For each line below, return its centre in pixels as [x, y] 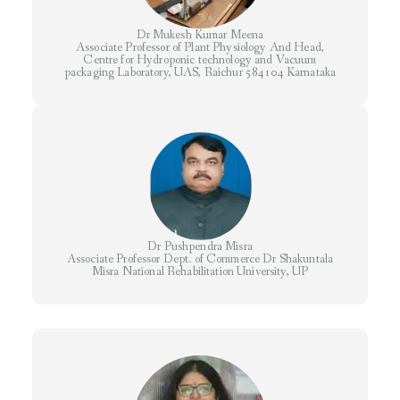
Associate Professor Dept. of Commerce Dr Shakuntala [200, 259]
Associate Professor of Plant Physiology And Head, [200, 48]
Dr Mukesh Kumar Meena [200, 35]
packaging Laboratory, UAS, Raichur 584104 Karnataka [200, 73]
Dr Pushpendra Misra [200, 247]
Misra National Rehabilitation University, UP [200, 272]
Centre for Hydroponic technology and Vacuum [200, 60]
